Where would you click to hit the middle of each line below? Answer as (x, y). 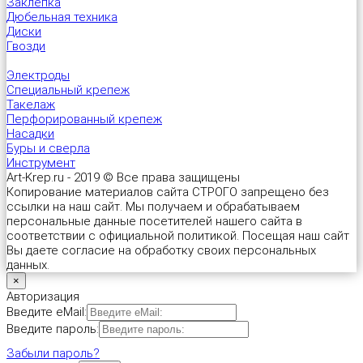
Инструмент (41, 162)
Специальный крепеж (68, 90)
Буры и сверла (48, 148)
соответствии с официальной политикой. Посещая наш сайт (178, 235)
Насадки (30, 133)
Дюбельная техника (62, 17)
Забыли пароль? (53, 353)
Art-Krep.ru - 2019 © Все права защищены (123, 177)
